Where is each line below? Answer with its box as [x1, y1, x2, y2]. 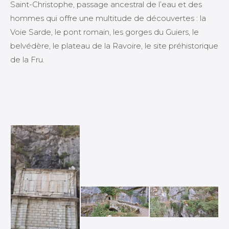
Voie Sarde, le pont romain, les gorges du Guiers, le [10, 27, 199, 37]
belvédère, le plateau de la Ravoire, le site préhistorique [10, 40, 218, 51]
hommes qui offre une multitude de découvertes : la [10, 13, 206, 23]
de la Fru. [10, 54, 44, 64]
